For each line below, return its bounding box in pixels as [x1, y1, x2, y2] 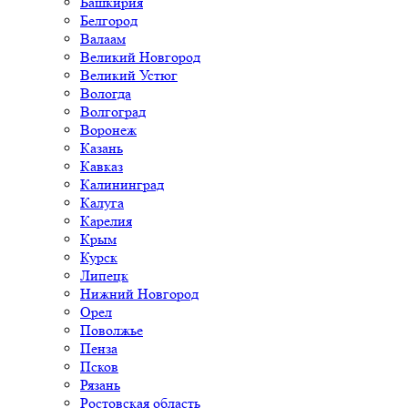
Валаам [80, 30, 126, 47]
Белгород [80, 12, 138, 29]
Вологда [80, 85, 131, 102]
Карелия [80, 212, 132, 229]
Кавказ [80, 158, 123, 175]
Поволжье [80, 321, 143, 339]
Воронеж [80, 121, 137, 138]
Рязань [80, 376, 120, 393]
